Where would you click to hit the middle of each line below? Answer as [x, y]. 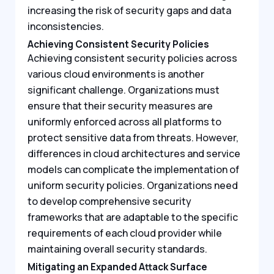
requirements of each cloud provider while [125, 233]
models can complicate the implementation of [133, 169]
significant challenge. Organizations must [124, 90]
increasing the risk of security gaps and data [129, 11]
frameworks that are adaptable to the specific [133, 217]
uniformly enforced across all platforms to [124, 121]
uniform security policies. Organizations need [133, 185]
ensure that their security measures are [120, 106]
